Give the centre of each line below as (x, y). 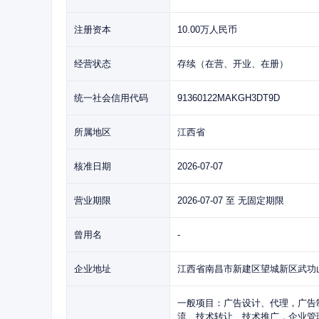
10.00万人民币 (207, 30)
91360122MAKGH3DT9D (229, 98)
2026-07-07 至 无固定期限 (231, 200)
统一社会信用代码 (111, 98)
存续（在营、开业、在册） (233, 64)
